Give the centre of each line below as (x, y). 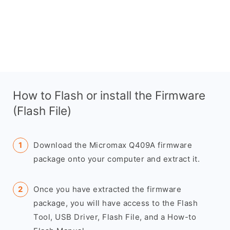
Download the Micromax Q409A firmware (113, 145)
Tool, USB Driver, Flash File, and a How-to (115, 217)
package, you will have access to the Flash (116, 203)
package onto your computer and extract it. (117, 159)
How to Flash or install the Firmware (109, 95)
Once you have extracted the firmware (107, 189)
